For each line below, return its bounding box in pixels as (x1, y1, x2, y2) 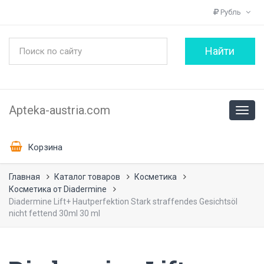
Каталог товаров (54, 172, 120, 181)
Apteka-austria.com (9, 103, 110, 117)
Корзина (25, 141, 62, 153)
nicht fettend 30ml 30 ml (9, 209, 100, 218)
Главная (9, 172, 40, 181)
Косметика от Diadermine (9, 184, 107, 194)
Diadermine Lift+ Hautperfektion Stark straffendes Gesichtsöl (9, 197, 237, 206)
